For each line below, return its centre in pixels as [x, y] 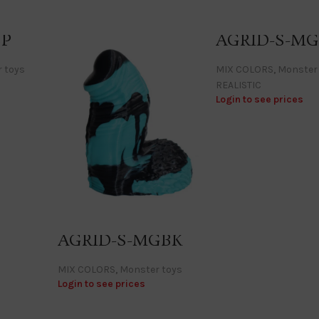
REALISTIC [238, 85]
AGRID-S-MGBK [121, 241]
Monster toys [151, 269]
